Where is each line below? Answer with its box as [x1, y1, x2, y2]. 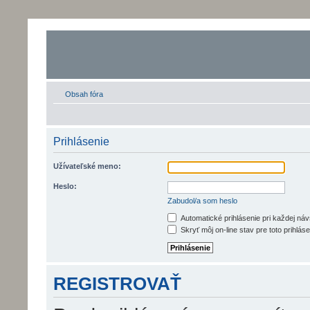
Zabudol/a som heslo [167, 197, 237, 205]
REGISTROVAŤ [53, 274, 181, 294]
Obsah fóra [65, 90, 103, 98]
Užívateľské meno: [53, 162, 121, 170]
